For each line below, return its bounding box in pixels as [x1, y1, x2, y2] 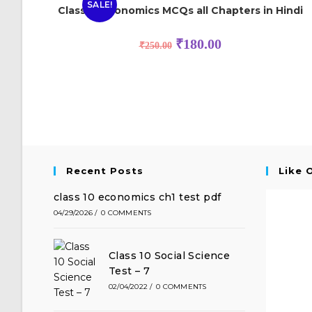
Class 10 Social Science [109, 249, 231, 262]
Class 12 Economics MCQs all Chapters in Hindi [57, 4, 303, 17]
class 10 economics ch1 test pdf [54, 190, 221, 203]
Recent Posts [66, 164, 143, 176]
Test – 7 [109, 264, 150, 277]
